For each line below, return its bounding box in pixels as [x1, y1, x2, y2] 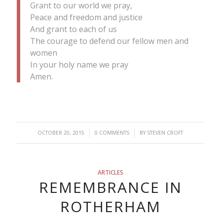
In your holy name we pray [30, 59, 128, 70]
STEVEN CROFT [147, 129, 184, 136]
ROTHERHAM [60, 196, 161, 217]
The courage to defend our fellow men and [30, 35, 188, 46]
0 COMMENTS [95, 129, 130, 136]
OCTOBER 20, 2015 [37, 129, 85, 136]
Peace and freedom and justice [30, 11, 143, 23]
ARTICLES [97, 168, 123, 176]
